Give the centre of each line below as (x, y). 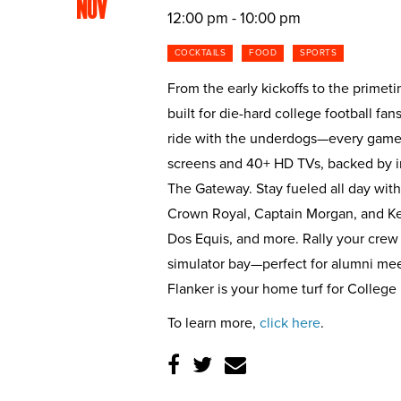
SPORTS (319, 53)
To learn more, (213, 323)
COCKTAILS (200, 53)
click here (290, 323)
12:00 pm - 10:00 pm (234, 18)
